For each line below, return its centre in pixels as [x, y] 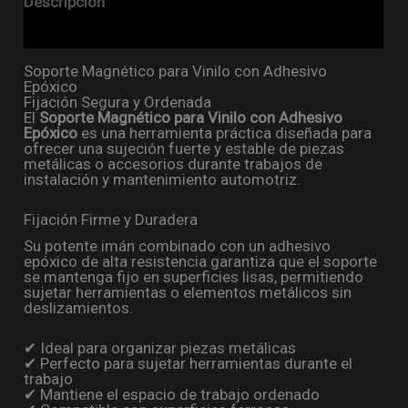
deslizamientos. [79, 308]
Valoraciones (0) [81, 32]
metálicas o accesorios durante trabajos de [173, 164]
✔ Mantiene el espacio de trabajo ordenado [172, 395]
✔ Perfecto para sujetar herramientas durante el [189, 364]
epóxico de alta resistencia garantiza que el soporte [201, 262]
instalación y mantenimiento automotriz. [163, 180]
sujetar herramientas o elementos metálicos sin [188, 293]
